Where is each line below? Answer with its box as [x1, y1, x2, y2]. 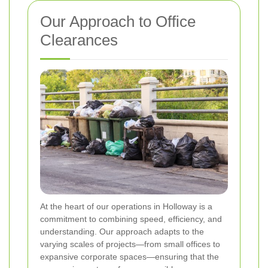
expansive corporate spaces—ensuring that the [40, 252, 219, 262]
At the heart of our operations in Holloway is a [40, 202, 212, 212]
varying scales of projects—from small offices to [40, 239, 220, 249]
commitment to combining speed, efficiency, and [40, 214, 222, 224]
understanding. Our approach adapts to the [40, 227, 204, 237]
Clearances [40, 31, 118, 50]
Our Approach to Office [40, 13, 196, 31]
